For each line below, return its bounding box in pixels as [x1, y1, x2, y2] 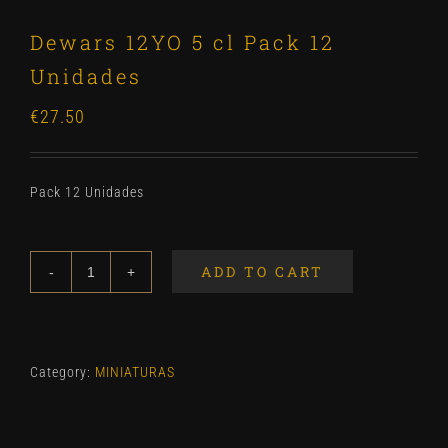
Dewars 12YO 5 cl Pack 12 [30, 29, 335, 55]
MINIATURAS [95, 364, 175, 380]
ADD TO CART [201, 262, 324, 281]
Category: [30, 364, 95, 380]
